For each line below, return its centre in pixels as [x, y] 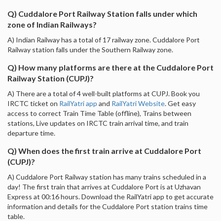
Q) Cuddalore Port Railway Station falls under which [102, 13]
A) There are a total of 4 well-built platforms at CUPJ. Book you [104, 93]
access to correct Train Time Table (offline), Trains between [99, 113]
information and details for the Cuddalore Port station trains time [108, 206]
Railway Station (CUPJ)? [51, 78]
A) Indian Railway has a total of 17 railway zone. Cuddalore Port [104, 39]
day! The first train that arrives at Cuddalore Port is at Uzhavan [104, 186]
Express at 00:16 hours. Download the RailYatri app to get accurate [110, 196]
